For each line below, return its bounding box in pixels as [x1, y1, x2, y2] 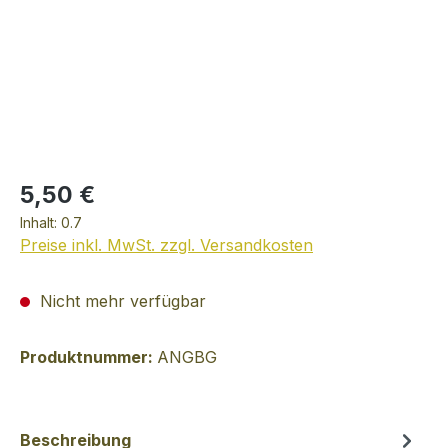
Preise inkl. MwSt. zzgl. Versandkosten [20, 235, 313, 255]
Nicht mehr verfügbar [35, 291, 206, 311]
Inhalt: [20, 214, 61, 231]
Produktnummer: [20, 347, 157, 367]
